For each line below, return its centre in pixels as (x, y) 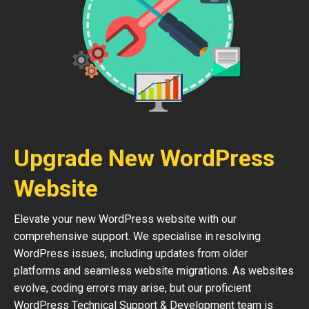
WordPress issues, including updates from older (131, 253)
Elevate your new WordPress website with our (125, 219)
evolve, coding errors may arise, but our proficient (132, 288)
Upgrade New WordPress (144, 158)
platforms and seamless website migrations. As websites (154, 271)
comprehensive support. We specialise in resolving (137, 236)
